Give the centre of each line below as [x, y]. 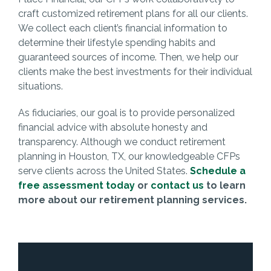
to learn [224, 185]
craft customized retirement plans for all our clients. [133, 13]
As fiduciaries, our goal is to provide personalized [126, 113]
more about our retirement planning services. [132, 200]
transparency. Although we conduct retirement [122, 142]
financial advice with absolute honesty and [113, 127]
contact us [177, 185]
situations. [40, 86]
